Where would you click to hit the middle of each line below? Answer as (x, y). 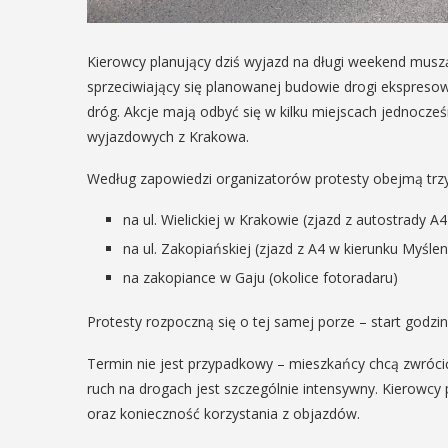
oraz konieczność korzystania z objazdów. (223, 413)
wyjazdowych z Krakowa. (168, 136)
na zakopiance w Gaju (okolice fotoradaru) (260, 277)
